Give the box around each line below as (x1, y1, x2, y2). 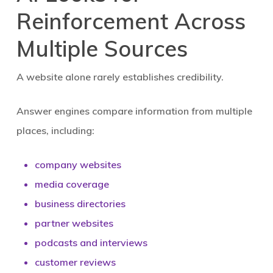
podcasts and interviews (34, 236, 147, 249)
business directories (34, 197, 126, 210)
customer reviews (34, 256, 116, 268)
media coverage (34, 178, 109, 190)
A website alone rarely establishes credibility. (16, 71, 224, 83)
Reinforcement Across (16, 7, 246, 35)
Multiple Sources (16, 35, 188, 62)
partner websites (34, 217, 113, 229)
